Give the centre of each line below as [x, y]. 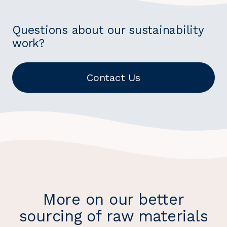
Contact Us [113, 78]
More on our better [113, 199]
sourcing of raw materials [113, 216]
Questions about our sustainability [108, 30]
